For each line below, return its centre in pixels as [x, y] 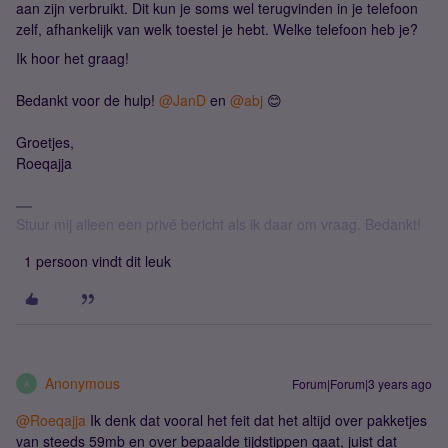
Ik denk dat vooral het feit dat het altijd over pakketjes [256, 420]
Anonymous [82, 383]
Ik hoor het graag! [72, 58]
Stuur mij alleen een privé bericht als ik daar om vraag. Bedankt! [218, 224]
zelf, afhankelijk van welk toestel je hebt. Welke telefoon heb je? [219, 29]
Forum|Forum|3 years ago [362, 383]
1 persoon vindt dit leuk [97, 261]
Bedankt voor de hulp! [87, 100]
